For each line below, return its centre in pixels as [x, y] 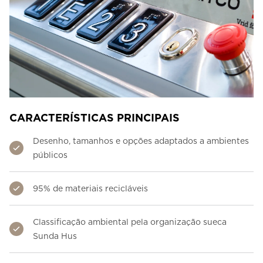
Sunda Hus [55, 236]
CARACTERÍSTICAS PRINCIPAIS [95, 118]
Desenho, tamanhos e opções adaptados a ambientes [141, 141]
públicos [50, 155]
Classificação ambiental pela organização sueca [130, 222]
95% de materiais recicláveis [90, 189]
